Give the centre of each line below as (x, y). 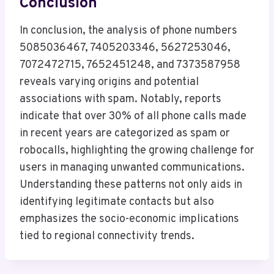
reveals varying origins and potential (109, 83)
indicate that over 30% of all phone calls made (133, 117)
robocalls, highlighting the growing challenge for (137, 151)
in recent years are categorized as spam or (125, 134)
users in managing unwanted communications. (132, 168)
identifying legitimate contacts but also (117, 202)
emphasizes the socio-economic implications (129, 220)
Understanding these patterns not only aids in (131, 185)
